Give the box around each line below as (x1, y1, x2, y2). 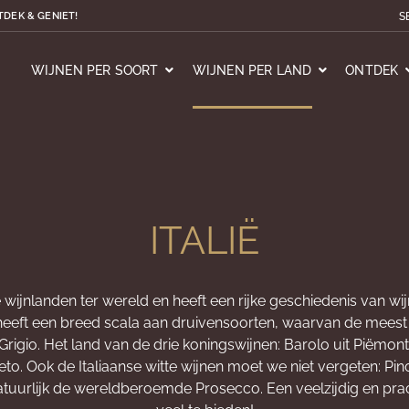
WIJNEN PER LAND (192, 63, 312, 78)
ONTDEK (345, 63, 399, 78)
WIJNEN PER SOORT (30, 63, 159, 78)
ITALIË (149, 218, 260, 263)
